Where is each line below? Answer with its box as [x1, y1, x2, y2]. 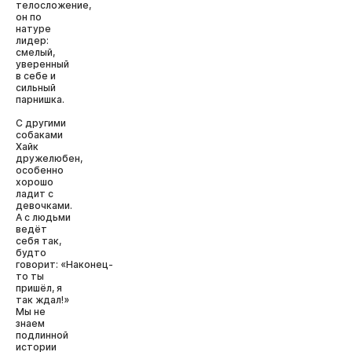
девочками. [16, 200, 72, 211]
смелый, [16, 46, 55, 58]
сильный [16, 82, 56, 93]
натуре [16, 23, 51, 35]
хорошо [16, 176, 53, 188]
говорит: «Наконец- [16, 258, 113, 270]
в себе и [16, 70, 56, 82]
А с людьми [16, 211, 71, 223]
